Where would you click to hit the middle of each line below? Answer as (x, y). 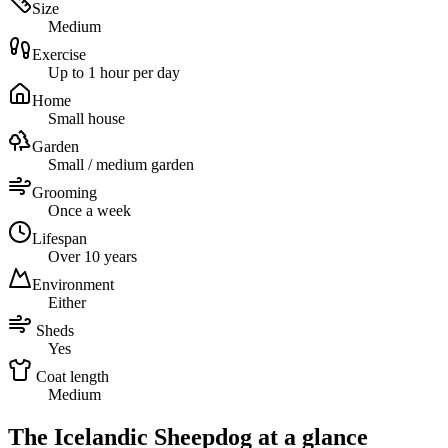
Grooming (64, 193)
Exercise (59, 55)
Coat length (72, 377)
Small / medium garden (121, 165)
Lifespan (59, 239)
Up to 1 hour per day (114, 73)
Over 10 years (92, 257)
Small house (86, 119)
